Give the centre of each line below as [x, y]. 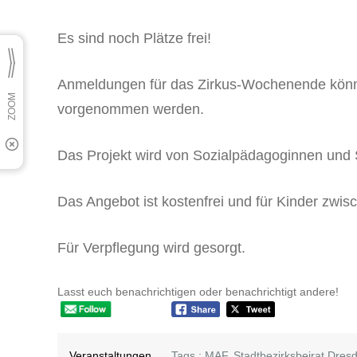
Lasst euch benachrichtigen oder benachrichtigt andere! [198, 291]
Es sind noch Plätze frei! [134, 38]
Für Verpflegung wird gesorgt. [151, 247]
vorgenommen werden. [131, 109]
